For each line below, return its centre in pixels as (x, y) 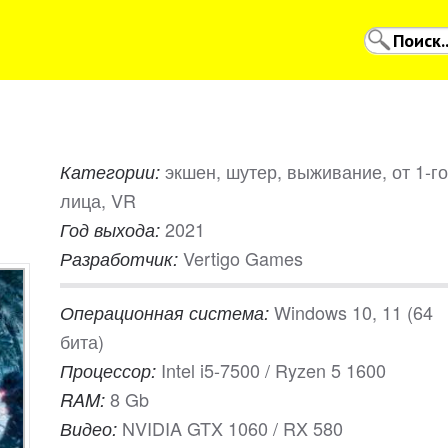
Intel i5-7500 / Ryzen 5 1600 (273, 370)
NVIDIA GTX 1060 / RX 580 (232, 428)
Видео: (91, 428)
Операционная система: (167, 312)
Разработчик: (121, 258)
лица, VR (98, 200)
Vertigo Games (243, 258)
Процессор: (110, 370)
